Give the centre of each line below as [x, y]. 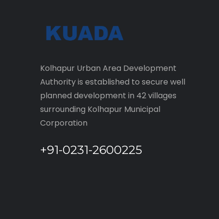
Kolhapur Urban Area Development [108, 68]
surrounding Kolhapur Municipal [100, 109]
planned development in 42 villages [108, 96]
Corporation [64, 123]
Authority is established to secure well [113, 82]
